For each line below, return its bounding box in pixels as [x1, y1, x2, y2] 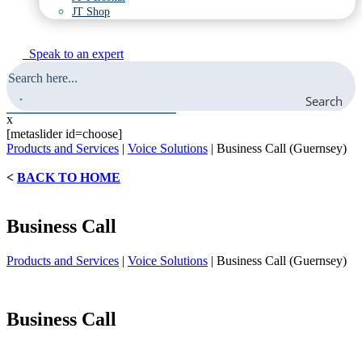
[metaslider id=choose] [6, 126, 122, 141]
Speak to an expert [29, 46, 124, 61]
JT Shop [72, 5, 110, 18]
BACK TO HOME [17, 170, 120, 184]
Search [305, 92, 343, 109]
